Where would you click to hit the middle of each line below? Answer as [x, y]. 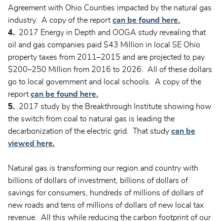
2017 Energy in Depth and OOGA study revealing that [110, 33]
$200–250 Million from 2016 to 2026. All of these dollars [110, 70]
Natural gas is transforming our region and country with [103, 168]
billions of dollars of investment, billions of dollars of [98, 181]
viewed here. [31, 144]
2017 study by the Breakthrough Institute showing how [113, 107]
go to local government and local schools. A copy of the [105, 82]
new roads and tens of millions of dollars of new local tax [106, 205]
